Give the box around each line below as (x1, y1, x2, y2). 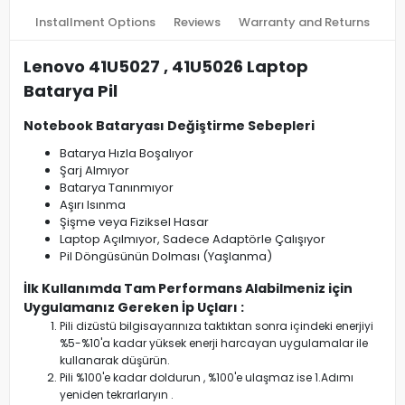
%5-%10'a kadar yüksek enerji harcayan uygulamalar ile (60, 335, 368, 351)
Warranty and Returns (239, 14, 370, 31)
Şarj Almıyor (60, 162, 129, 179)
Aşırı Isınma (60, 196, 126, 213)
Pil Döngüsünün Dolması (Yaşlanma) (60, 248, 272, 265)
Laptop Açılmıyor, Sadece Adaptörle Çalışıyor (60, 231, 325, 248)
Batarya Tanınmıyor (60, 179, 174, 196)
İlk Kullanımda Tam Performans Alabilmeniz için (24, 279, 353, 297)
